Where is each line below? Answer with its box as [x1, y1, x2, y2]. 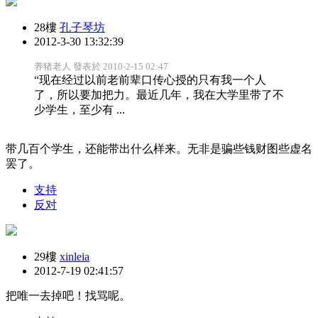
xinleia [60, 250, 89, 263]
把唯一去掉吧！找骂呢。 [6, 289, 131, 302]
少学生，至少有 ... [34, 103, 125, 116]
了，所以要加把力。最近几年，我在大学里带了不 [34, 88, 284, 101]
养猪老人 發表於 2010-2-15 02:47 [34, 60, 168, 72]
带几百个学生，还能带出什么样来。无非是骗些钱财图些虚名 [6, 142, 312, 155]
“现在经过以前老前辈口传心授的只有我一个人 [34, 73, 266, 86]
